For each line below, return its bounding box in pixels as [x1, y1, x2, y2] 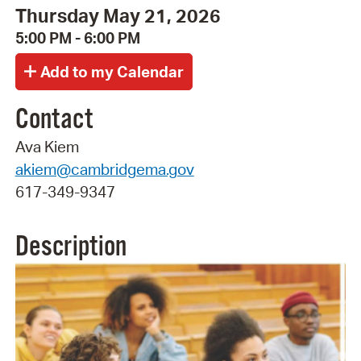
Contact [15, 102, 93, 138]
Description [15, 229, 127, 265]
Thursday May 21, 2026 [15, 3, 221, 28]
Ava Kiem [15, 136, 79, 156]
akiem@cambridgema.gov [15, 159, 194, 179]
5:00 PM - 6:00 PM [15, 28, 140, 48]
